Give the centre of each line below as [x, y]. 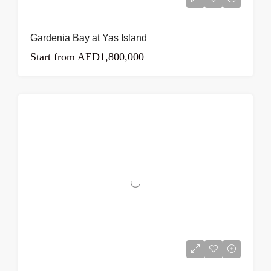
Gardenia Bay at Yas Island [89, 38]
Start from [53, 57]
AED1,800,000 [109, 57]
